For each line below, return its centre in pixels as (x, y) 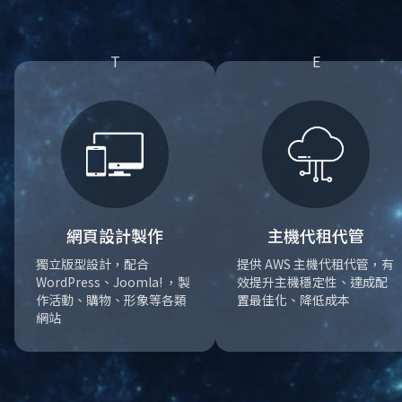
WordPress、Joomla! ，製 (113, 282)
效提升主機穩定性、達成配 (312, 282)
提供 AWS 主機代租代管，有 (315, 264)
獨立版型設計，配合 (92, 264)
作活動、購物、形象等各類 (111, 300)
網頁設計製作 (115, 235)
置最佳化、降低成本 (293, 300)
